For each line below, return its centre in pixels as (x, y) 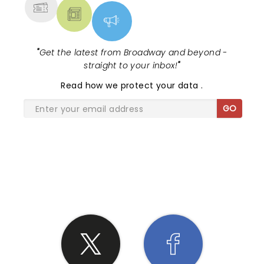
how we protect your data (143, 85)
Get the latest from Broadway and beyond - (133, 52)
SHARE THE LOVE (132, 167)
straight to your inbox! (131, 65)
